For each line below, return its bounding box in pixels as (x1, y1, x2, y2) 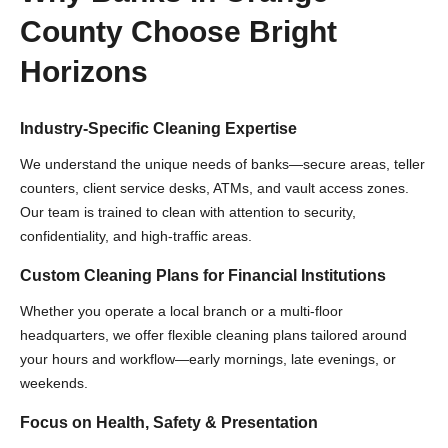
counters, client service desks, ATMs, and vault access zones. (20, 180, 409, 196)
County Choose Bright (20, 15, 337, 48)
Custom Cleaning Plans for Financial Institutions (20, 267, 386, 284)
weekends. (20, 375, 88, 391)
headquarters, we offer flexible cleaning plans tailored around (20, 327, 407, 343)
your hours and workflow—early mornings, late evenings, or (20, 351, 396, 367)
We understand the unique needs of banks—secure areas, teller (20, 156, 425, 172)
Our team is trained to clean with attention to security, (20, 204, 356, 220)
